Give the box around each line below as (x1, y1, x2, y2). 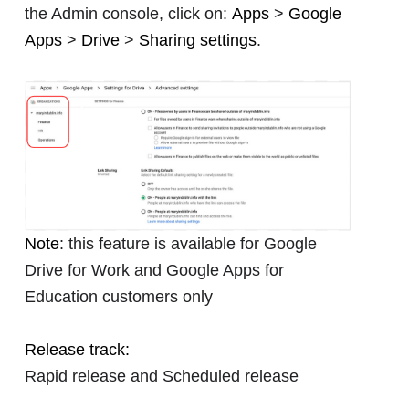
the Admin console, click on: (25, 4, 232, 23)
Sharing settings (139, 30, 257, 49)
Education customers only (25, 288, 213, 307)
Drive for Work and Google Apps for (25, 261, 284, 280)
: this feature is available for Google (59, 235, 317, 254)
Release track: (25, 341, 130, 360)
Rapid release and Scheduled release (25, 367, 303, 386)
